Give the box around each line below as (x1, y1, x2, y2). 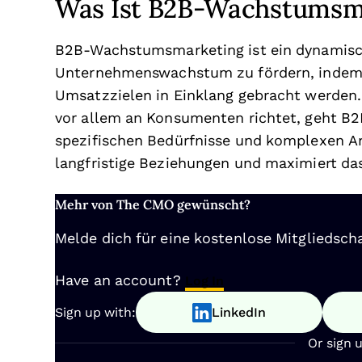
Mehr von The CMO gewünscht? (55, 195, 250, 213)
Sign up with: (55, 305, 136, 319)
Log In (184, 274, 225, 288)
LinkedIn (211, 305, 266, 319)
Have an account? (55, 272, 185, 288)
